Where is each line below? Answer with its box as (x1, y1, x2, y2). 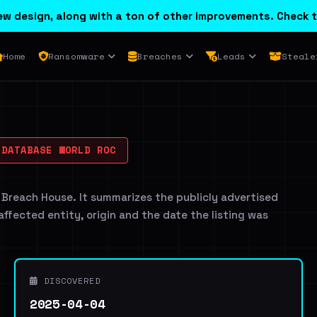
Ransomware (47, 50, 105, 63)
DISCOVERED (38, 275, 100, 287)
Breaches (137, 50, 183, 63)
